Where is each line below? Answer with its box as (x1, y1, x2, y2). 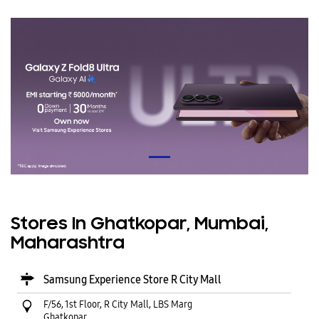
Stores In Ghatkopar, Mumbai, (11, 214, 268, 234)
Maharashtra (11, 234, 125, 253)
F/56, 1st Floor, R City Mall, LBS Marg (43, 297, 192, 310)
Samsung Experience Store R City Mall (43, 272, 221, 286)
